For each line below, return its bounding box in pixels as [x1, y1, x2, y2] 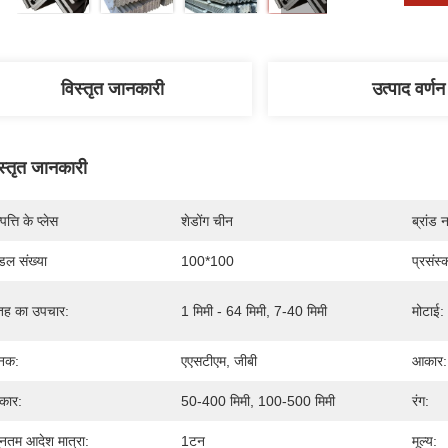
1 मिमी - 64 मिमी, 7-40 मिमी [181, 303, 327, 319]
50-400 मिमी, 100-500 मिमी [181, 393, 335, 409]
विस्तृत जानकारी [60, 79, 164, 99]
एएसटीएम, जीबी [181, 353, 257, 369]
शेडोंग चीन [181, 213, 233, 229]
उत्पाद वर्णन [371, 79, 445, 99]
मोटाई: [412, 303, 444, 319]
